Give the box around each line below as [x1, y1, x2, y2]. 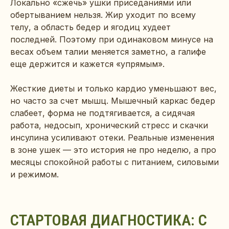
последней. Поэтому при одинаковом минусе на [10, 34, 213, 45]
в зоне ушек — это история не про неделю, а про [10, 145, 216, 155]
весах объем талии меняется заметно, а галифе [10, 47, 206, 57]
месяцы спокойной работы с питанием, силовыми [10, 157, 219, 168]
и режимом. [10, 169, 59, 180]
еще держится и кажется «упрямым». [10, 59, 165, 70]
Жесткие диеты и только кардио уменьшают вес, [10, 83, 217, 94]
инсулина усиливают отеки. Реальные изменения [10, 132, 214, 143]
